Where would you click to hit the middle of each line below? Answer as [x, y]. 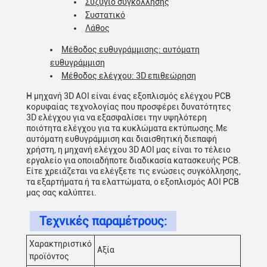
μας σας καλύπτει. [61, 193]
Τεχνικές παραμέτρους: [103, 221]
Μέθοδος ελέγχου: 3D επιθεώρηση [129, 76]
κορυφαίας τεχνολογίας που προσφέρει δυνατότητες [129, 107]
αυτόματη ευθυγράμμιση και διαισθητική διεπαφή [122, 139]
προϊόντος [49, 256]
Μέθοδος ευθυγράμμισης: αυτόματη [131, 49]
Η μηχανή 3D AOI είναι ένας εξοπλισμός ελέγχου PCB [128, 96]
